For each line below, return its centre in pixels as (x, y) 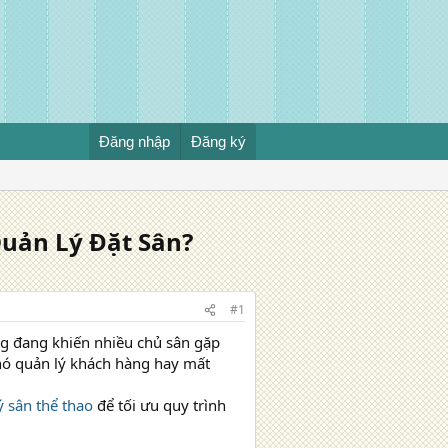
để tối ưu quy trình (159, 405)
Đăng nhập (134, 141)
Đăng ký (218, 141)
